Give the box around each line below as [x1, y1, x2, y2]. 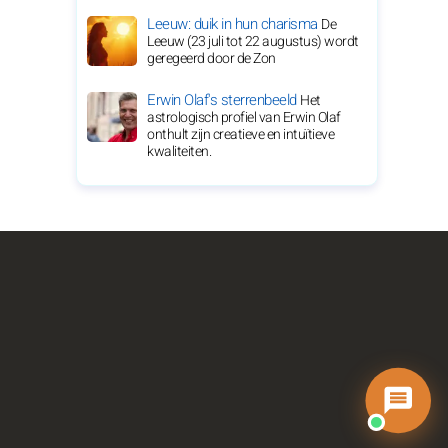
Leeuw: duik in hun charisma [147, 13, 321, 35]
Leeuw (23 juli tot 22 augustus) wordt [147, 31, 359, 52]
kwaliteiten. [147, 141, 211, 162]
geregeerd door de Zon [147, 48, 276, 69]
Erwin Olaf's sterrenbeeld [147, 89, 300, 111]
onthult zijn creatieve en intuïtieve [147, 124, 334, 145]
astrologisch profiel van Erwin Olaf [147, 107, 341, 128]
